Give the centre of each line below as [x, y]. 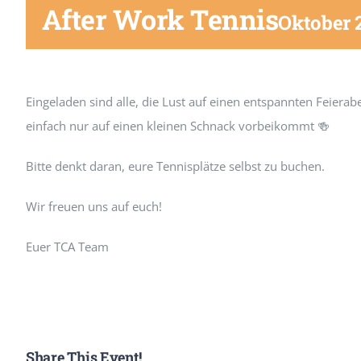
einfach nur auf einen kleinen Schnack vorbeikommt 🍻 [178, 126]
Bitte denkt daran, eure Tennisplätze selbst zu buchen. [175, 166]
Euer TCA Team [67, 247]
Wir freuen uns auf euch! [94, 206]
